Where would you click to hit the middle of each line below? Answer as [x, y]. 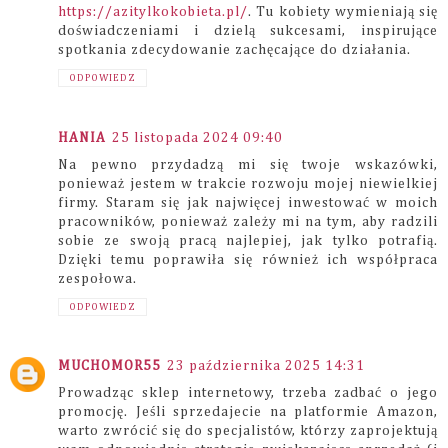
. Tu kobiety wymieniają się [343, 12]
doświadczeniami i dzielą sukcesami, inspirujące [248, 31]
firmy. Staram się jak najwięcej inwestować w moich [248, 202]
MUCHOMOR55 [109, 366]
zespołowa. [97, 278]
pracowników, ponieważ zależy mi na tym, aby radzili [248, 221]
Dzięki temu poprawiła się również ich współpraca [248, 259]
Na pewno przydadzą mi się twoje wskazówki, [248, 164]
